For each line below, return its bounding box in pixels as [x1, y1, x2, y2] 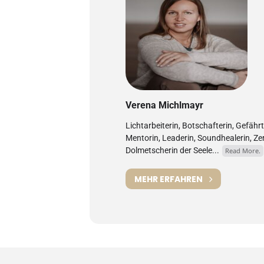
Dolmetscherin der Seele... [126, 146, 219, 155]
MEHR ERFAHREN [134, 173, 203, 185]
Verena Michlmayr [126, 100, 203, 111]
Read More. [225, 146, 260, 155]
